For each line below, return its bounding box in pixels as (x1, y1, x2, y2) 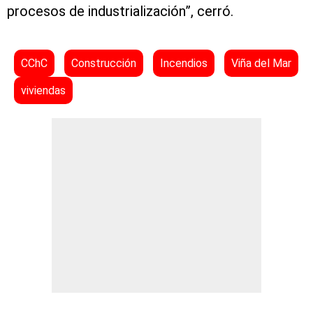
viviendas (21, 84, 66, 98)
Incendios (160, 57, 208, 71)
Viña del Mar (231, 57, 291, 71)
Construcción (71, 57, 136, 71)
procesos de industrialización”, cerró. (7, 3, 233, 20)
